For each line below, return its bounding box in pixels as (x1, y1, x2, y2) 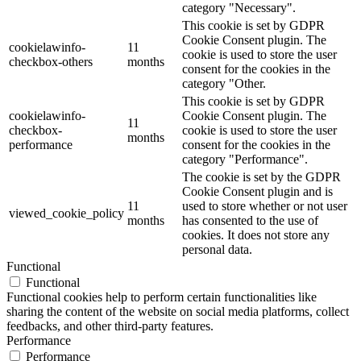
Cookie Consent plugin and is (182, 184, 333, 198)
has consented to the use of (182, 213, 318, 227)
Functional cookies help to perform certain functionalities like (6, 289, 317, 304)
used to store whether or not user (182, 198, 347, 213)
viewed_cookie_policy (9, 205, 124, 220)
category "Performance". (182, 151, 308, 166)
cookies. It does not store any (182, 227, 330, 242)
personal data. (182, 242, 252, 256)
